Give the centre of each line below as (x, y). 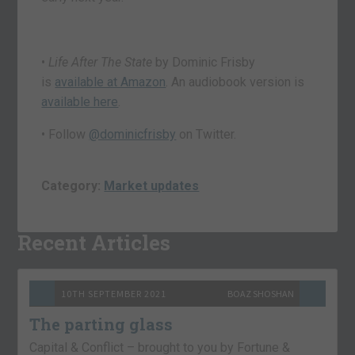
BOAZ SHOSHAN (260, 293)
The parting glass (101, 324)
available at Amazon (111, 82)
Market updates (152, 185)
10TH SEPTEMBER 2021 (114, 293)
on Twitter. (206, 134)
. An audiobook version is (235, 82)
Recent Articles (94, 242)
